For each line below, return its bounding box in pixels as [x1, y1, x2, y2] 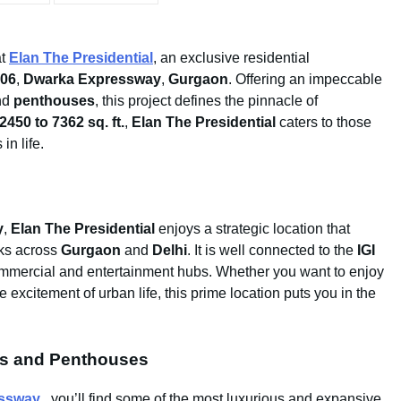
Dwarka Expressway [23, 72, 161, 87]
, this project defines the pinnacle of [95, 93, 318, 108]
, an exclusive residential [153, 50, 310, 65]
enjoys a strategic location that [155, 220, 350, 236]
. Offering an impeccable [228, 72, 382, 87]
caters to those [276, 115, 371, 130]
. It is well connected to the [187, 242, 357, 258]
